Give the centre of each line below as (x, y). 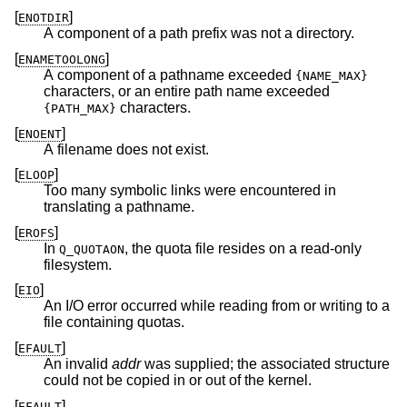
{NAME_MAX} (332, 75)
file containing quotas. (161, 323)
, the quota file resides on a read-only (213, 248)
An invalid (78, 363)
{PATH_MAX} (80, 108)
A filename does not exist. (126, 149)
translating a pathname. (119, 207)
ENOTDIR (44, 18)
